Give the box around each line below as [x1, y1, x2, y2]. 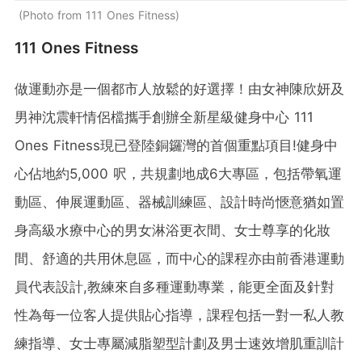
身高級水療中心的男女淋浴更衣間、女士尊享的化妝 [15, 221, 330, 238]
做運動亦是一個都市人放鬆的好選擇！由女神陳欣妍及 [15, 80, 344, 97]
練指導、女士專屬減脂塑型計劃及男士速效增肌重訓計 [15, 335, 344, 351]
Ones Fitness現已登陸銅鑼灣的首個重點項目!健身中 [15, 137, 338, 154]
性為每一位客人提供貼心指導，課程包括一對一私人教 [15, 306, 344, 323]
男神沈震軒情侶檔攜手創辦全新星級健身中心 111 [15, 108, 314, 125]
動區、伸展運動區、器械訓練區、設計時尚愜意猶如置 [15, 193, 344, 210]
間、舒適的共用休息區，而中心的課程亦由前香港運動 [15, 250, 344, 267]
